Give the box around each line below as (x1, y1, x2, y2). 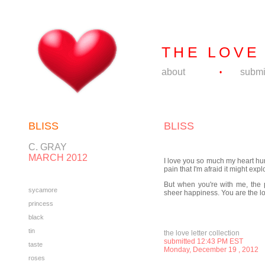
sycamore (28, 186, 57, 193)
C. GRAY (28, 142, 67, 152)
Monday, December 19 (164, 245, 238, 254)
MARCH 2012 (28, 153, 88, 163)
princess (28, 200, 53, 207)
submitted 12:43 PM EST (164, 237, 243, 245)
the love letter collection (164, 229, 240, 237)
